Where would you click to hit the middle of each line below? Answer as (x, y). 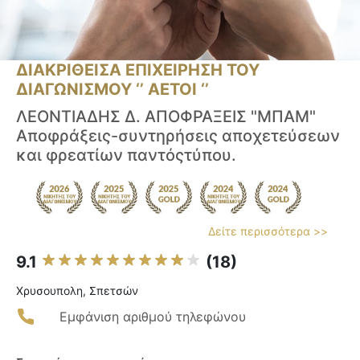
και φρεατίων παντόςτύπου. (126, 155)
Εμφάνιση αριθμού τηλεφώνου (153, 317)
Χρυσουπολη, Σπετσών (77, 291)
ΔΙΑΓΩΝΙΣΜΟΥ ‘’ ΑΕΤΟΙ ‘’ (112, 90)
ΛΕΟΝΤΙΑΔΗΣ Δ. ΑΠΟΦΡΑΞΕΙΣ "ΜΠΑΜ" (166, 117)
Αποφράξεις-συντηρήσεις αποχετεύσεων (178, 136)
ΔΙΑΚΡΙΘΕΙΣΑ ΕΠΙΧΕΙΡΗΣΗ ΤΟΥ (138, 70)
